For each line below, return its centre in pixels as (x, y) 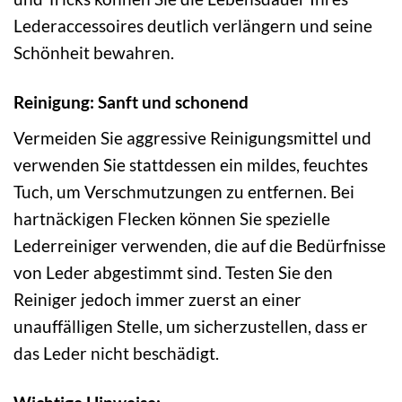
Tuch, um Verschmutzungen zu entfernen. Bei (184, 191)
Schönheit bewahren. (94, 52)
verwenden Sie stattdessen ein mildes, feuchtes (191, 164)
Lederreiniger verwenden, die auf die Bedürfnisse (200, 245)
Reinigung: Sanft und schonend (131, 102)
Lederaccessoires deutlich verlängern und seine (193, 26)
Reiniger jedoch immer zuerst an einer (157, 299)
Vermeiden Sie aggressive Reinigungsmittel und (192, 137)
